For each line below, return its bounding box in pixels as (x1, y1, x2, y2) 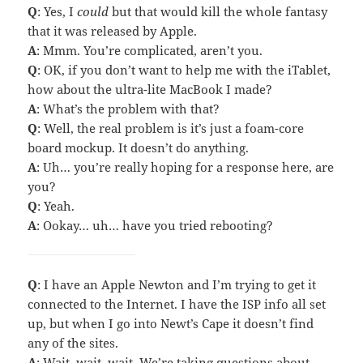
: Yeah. (37, 198, 75, 215)
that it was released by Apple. (28, 23, 198, 40)
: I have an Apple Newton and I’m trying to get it (37, 276, 317, 293)
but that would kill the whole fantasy (109, 3, 328, 20)
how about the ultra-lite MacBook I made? (28, 81, 273, 98)
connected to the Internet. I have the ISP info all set (28, 296, 327, 313)
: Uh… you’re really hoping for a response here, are (36, 159, 335, 176)
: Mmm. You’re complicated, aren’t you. (36, 42, 263, 59)
